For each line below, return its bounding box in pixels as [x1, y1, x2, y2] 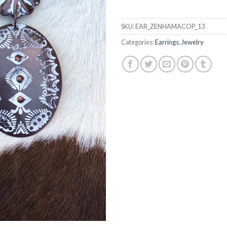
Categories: [121, 37, 155, 46]
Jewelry [181, 37, 204, 46]
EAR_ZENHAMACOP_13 [135, 22, 205, 30]
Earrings [155, 37, 179, 46]
